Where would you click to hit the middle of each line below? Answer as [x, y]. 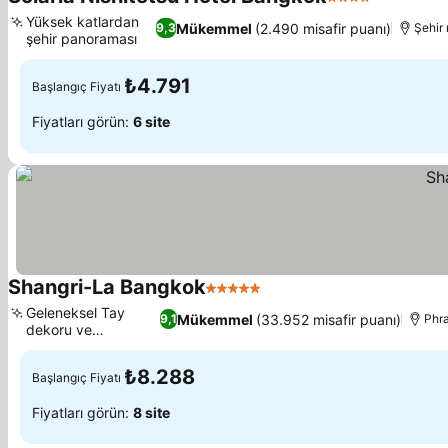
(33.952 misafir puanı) [329, 319]
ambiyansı [59, 346]
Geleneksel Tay [75, 312]
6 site [151, 121]
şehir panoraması [81, 38]
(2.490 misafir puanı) [323, 28]
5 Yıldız [233, 298]
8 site [151, 412]
